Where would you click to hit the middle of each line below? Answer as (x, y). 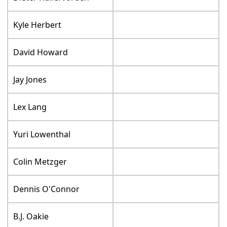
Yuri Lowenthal (42, 134)
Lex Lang (30, 107)
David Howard (41, 52)
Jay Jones (30, 79)
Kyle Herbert (37, 25)
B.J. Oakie (31, 216)
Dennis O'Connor (47, 189)
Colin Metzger (40, 161)
